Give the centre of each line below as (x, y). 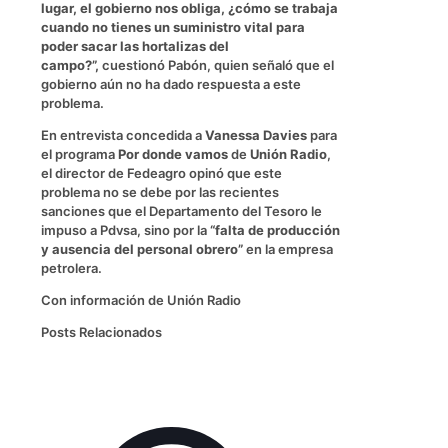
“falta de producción (275, 229)
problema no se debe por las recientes (160, 191)
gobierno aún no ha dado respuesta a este (171, 83)
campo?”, (70, 64)
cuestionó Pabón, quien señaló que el (216, 64)
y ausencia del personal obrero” (142, 248)
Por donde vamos (173, 153)
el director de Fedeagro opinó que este (161, 172)
